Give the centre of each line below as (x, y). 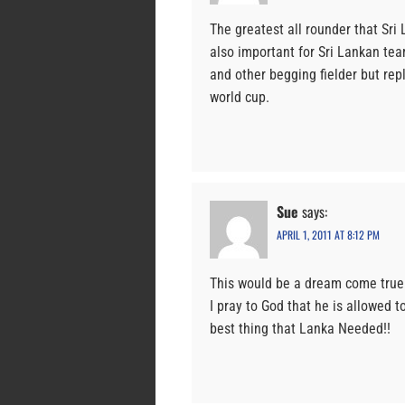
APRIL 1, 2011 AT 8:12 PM (328, 235)
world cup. (240, 98)
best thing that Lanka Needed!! (300, 329)
